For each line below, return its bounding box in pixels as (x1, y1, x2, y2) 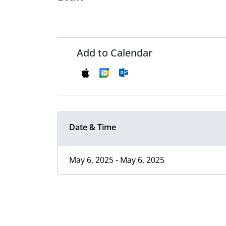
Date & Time (69, 122, 116, 133)
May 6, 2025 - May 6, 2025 (69, 154, 164, 166)
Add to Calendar (77, 46, 152, 60)
